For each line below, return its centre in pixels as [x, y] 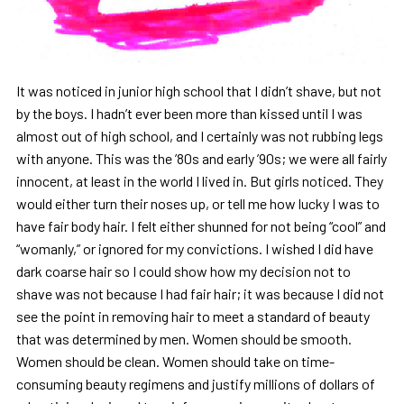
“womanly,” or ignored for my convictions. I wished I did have [194, 249]
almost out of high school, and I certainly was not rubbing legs [199, 136]
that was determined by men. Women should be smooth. [184, 339]
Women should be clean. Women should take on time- [175, 362]
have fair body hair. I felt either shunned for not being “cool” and [201, 226]
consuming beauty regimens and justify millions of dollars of [195, 384]
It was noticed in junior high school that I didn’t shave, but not [198, 91]
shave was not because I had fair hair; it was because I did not [200, 294]
